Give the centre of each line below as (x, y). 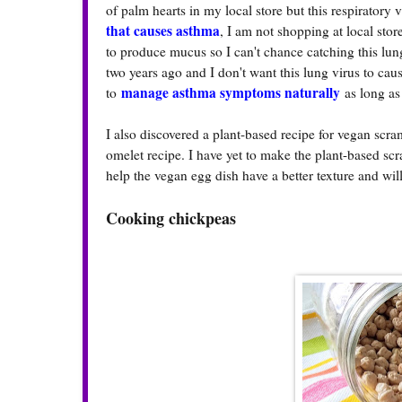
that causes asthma (163, 31)
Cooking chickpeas (171, 218)
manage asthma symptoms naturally (231, 93)
